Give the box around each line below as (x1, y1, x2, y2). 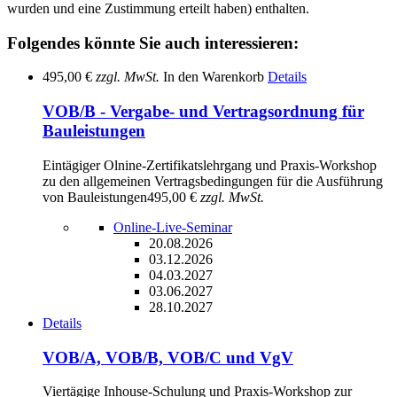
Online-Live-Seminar (113, 219, 232, 235)
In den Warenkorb (163, 69, 264, 85)
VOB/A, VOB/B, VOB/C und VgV (43, 347, 293, 367)
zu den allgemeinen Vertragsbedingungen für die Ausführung (43, 173, 383, 189)
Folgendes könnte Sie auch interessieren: (7, 33, 299, 52)
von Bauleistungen (43, 189, 147, 205)
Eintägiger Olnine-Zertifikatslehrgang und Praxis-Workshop (43, 157, 377, 173)
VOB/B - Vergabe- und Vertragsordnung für (43, 102, 364, 121)
